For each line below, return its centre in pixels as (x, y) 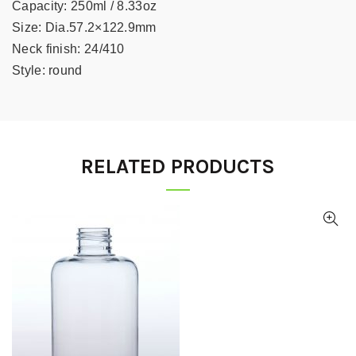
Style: (29, 71)
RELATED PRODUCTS (178, 167)
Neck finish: (46, 49)
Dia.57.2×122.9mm (101, 28)
